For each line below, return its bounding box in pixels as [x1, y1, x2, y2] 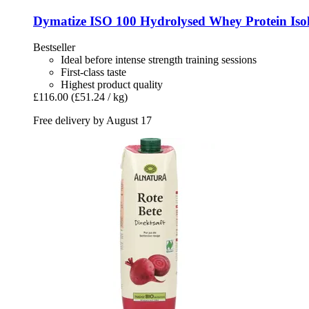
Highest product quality [61, 79, 163, 91]
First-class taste [61, 66, 126, 79]
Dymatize [33, 13, 86, 28]
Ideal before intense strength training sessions [61, 54, 257, 66]
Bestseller [33, 41, 75, 54]
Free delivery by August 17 [33, 114, 152, 127]
